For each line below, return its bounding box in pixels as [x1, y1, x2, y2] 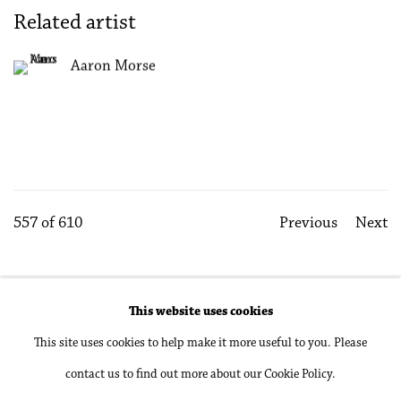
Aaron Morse [71, 58, 156, 75]
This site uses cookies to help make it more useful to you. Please [34, 336, 367, 350]
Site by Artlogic [13, 375, 93, 388]
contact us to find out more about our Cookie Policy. [65, 367, 336, 381]
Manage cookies [141, 311, 233, 326]
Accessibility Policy [13, 311, 120, 326]
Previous [279, 216, 337, 232]
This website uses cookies [128, 304, 273, 319]
